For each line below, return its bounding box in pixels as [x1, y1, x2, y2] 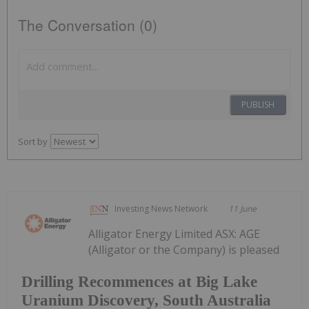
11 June [228, 203, 257, 215]
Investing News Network [114, 203, 208, 215]
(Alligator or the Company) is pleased [88, 242, 280, 258]
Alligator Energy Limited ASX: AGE [88, 226, 261, 242]
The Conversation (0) [18, 14, 157, 36]
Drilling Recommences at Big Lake [21, 272, 257, 290]
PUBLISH [241, 99, 275, 111]
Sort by [18, 135, 48, 148]
